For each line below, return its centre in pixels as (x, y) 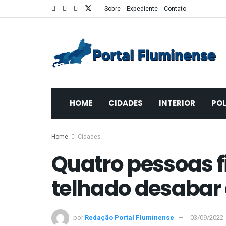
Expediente (142, 9)
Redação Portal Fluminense (129, 217)
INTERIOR (177, 103)
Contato (175, 9)
